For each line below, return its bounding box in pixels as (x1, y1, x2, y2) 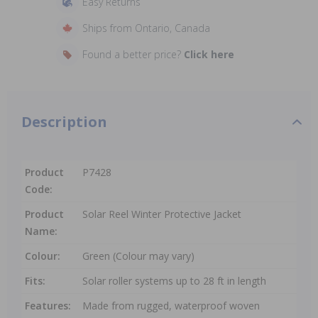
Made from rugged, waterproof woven (82, 299, 260, 312)
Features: (25, 299, 71, 312)
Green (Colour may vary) (82, 249, 194, 263)
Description (21, 112, 107, 131)
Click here (183, 48, 234, 61)
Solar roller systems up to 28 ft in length (82, 274, 266, 287)
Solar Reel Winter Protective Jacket (82, 207, 241, 221)
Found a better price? (82, 48, 184, 61)
